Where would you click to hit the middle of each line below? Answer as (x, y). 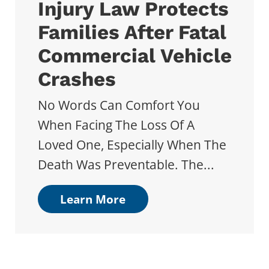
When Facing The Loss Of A (116, 125)
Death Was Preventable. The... (126, 165)
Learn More (93, 199)
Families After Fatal (132, 32)
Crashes (77, 79)
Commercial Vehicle (134, 55)
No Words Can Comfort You (119, 105)
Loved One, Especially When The (132, 145)
